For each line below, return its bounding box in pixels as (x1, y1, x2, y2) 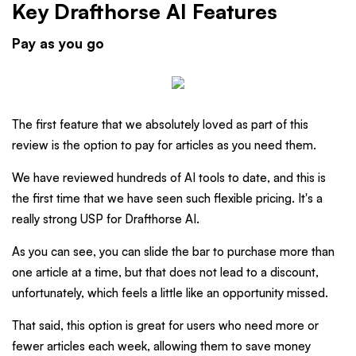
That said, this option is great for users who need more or (12, 318, 319, 334)
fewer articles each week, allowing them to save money (12, 339, 311, 354)
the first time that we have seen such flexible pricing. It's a (12, 191, 323, 207)
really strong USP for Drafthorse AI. (12, 211, 199, 227)
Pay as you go (12, 35, 104, 52)
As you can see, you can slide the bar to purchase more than (12, 244, 335, 260)
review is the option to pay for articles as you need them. (12, 137, 316, 153)
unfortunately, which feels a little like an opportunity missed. (12, 285, 328, 301)
